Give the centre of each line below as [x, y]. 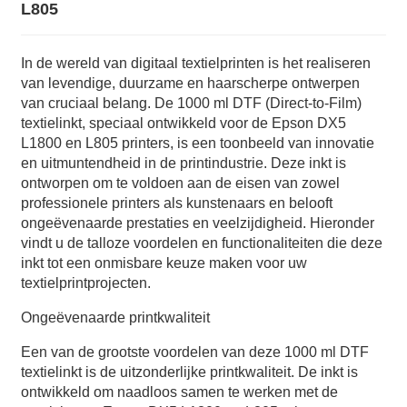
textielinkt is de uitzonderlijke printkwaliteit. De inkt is [189, 372]
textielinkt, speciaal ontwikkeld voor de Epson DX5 [183, 123]
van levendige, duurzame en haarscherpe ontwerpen [190, 83]
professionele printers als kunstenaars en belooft [176, 203]
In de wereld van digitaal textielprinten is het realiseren [195, 63]
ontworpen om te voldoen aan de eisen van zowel [180, 183]
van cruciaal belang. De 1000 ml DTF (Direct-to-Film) [191, 103]
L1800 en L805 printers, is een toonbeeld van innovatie [197, 143]
